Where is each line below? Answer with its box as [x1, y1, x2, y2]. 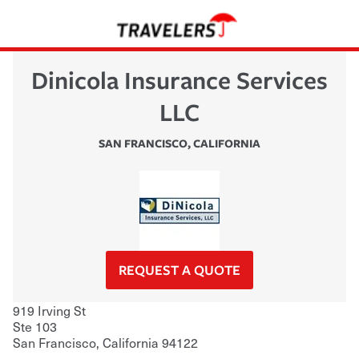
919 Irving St [13, 300, 86, 320]
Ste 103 [13, 316, 57, 336]
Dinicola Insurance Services [31, 63, 328, 96]
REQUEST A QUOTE [119, 260, 240, 279]
